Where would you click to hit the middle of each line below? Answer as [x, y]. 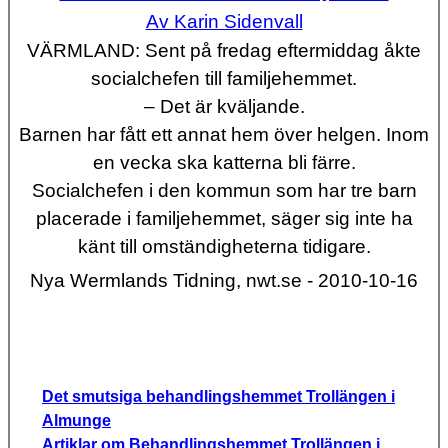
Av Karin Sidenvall [224, 22]
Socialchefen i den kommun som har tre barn [224, 191]
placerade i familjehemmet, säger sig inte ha [224, 219]
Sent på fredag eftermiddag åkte [283, 51]
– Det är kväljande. [224, 107]
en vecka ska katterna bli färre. [224, 163]
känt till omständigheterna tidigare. [224, 247]
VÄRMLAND [81, 51]
